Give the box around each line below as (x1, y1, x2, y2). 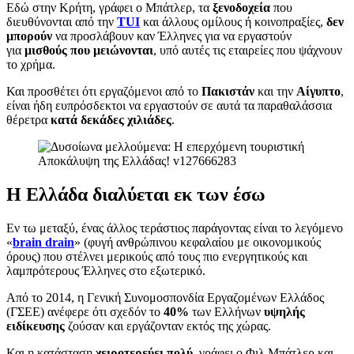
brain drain (13, 235, 74, 250)
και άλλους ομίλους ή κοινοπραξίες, (140, 15, 326, 29)
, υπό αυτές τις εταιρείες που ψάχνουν (153, 43, 342, 58)
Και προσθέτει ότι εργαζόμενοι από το (6, 85, 201, 99)
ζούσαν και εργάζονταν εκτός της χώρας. (65, 319, 271, 333)
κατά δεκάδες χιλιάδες (51, 113, 171, 127)
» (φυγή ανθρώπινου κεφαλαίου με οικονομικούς (74, 235, 321, 250)
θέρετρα (6, 113, 51, 127)
